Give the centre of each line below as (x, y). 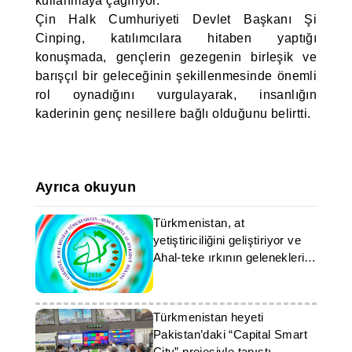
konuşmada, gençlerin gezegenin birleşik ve (176, 57)
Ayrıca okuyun (85, 187)
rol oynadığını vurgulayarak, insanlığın (176, 95)
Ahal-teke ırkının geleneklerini (233, 257)
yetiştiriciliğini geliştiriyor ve (227, 240)
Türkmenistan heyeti (208, 317)
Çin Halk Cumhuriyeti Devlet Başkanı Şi (176, 19)
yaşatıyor (178, 275)
